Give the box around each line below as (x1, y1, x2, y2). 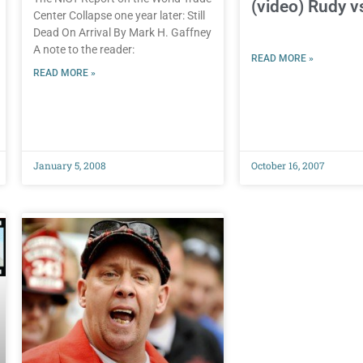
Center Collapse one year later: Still (32, 9, 205, 23)
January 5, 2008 (32, 159, 106, 173)
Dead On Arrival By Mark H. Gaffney (32, 26, 211, 40)
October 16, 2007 (250, 159, 325, 173)
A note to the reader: (32, 43, 135, 57)
